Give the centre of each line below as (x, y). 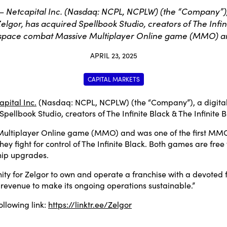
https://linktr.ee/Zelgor (90, 204)
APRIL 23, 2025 (113, 55)
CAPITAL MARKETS (113, 79)
